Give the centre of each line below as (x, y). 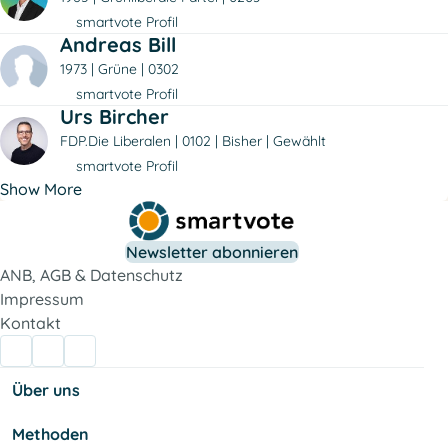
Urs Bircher (114, 116)
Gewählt (299, 140)
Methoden (50, 434)
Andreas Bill (118, 44)
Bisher (242, 140)
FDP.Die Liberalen (115, 140)
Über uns (46, 390)
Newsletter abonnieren (212, 252)
